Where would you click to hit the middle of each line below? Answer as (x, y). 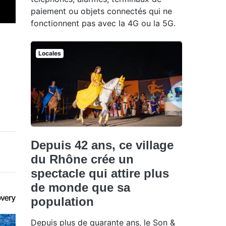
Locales (49, 53)
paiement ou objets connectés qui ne (101, 11)
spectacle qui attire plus (100, 173)
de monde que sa (80, 187)
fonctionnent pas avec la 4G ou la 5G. (103, 23)
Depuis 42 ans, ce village (102, 145)
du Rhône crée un (82, 159)
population (62, 201)
